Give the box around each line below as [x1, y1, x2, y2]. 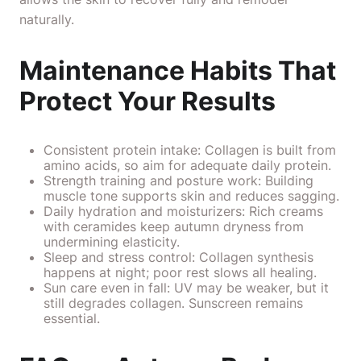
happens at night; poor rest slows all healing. [44, 264, 317, 280]
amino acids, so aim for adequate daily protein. [44, 157, 331, 173]
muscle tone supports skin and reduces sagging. [44, 188, 339, 204]
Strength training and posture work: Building [44, 172, 313, 189]
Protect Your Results [19, 85, 276, 117]
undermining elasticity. [44, 234, 180, 250]
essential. [44, 310, 100, 326]
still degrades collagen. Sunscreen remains [44, 295, 303, 311]
